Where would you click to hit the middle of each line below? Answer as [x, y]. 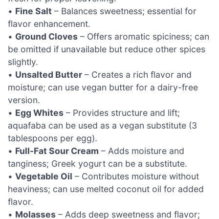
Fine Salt [33, 11]
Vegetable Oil [44, 176]
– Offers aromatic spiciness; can [143, 37]
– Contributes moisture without [136, 176]
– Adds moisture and [142, 151]
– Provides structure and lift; [122, 113]
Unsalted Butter [49, 75]
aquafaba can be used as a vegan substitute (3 [102, 126]
